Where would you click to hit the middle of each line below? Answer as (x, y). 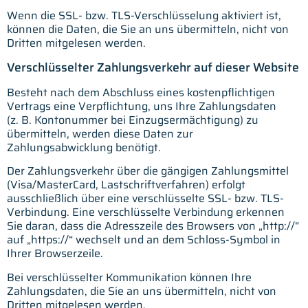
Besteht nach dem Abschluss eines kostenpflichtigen (141, 92)
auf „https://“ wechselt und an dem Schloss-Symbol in (144, 240)
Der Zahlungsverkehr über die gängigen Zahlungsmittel (148, 171)
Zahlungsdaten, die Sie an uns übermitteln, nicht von (142, 291)
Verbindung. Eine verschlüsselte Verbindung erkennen (146, 212)
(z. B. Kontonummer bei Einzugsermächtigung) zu (133, 120)
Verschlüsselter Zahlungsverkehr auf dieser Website (153, 67)
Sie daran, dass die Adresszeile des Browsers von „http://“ (153, 226)
